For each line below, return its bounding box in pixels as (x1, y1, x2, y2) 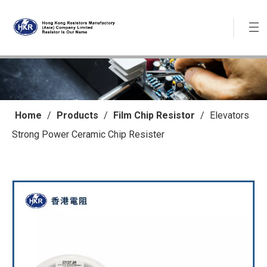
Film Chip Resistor (113, 110, 195, 121)
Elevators (210, 110, 249, 121)
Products (57, 110, 98, 121)
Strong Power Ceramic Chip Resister (12, 129, 164, 140)
